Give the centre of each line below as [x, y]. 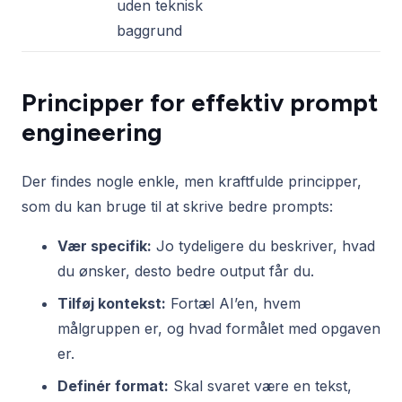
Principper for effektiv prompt [200, 103]
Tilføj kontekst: [112, 304]
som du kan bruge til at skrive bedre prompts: [177, 207]
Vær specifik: [105, 246]
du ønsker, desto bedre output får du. [186, 271]
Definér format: [113, 386]
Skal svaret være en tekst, [260, 386]
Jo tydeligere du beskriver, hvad [263, 246]
